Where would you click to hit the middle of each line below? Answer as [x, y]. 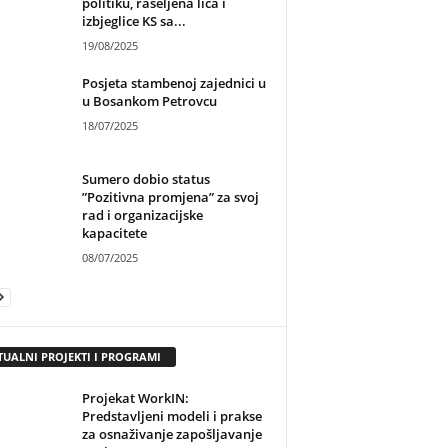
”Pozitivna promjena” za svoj [170, 197]
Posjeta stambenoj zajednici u [173, 83]
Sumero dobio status [145, 179]
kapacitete [114, 233]
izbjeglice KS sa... [133, 21]
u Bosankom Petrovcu [149, 101]
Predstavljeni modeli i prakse [171, 416]
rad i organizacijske [142, 215]
